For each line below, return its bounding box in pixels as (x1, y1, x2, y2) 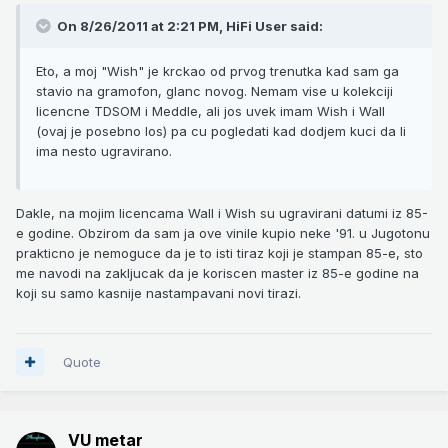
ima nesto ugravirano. (36, 142, 172, 159)
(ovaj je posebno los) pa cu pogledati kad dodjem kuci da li (36, 122, 406, 139)
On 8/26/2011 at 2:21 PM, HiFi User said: (54, 17, 323, 34)
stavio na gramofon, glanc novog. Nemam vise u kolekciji (36, 82, 393, 99)
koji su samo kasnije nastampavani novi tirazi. (16, 284, 301, 301)
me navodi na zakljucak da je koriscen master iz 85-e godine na (16, 264, 419, 281)
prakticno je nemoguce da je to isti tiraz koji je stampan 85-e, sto (16, 244, 423, 261)
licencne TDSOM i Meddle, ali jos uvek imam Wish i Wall (36, 102, 385, 119)
